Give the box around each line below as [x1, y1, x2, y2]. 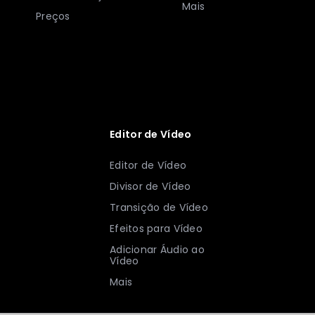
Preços [36, 8, 70, 23]
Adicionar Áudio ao [110, 242, 205, 257]
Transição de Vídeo [110, 200, 208, 214]
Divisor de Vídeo [110, 179, 191, 193]
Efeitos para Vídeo [110, 221, 202, 236]
